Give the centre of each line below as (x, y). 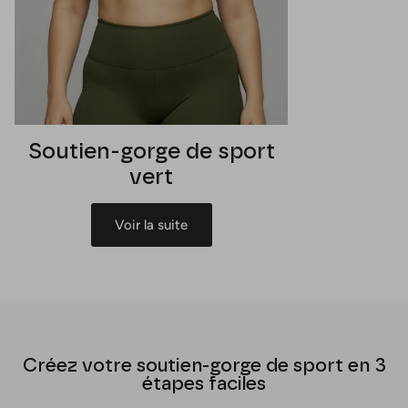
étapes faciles (204, 383)
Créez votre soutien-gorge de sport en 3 (204, 365)
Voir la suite (151, 224)
